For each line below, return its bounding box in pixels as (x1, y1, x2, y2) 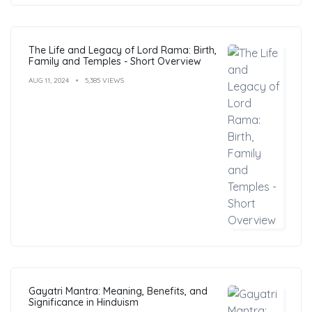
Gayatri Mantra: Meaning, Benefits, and (29, 284, 208, 297)
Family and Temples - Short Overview (29, 54, 201, 68)
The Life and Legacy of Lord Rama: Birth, (29, 43, 217, 56)
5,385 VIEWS (85, 75, 124, 85)
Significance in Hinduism (29, 295, 139, 309)
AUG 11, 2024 (29, 75, 69, 85)
